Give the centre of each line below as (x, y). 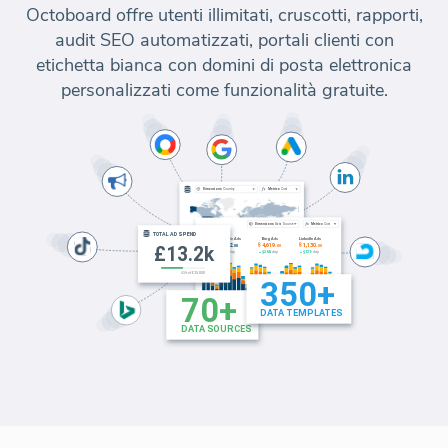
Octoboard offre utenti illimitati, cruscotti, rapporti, (224, 14)
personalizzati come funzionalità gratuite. (224, 89)
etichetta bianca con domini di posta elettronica (224, 64)
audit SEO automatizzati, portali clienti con (224, 39)
